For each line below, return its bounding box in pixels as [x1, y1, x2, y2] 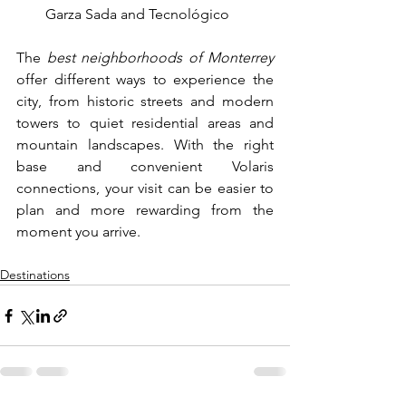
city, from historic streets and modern [16, 92, 274, 111]
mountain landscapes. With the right [16, 136, 274, 154]
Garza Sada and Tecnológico [45, 5, 229, 24]
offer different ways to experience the [16, 71, 274, 89]
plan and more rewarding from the [16, 201, 274, 219]
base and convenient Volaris [16, 158, 274, 176]
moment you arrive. [16, 223, 140, 241]
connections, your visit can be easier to [16, 179, 274, 198]
